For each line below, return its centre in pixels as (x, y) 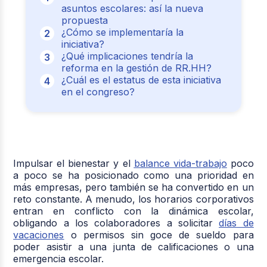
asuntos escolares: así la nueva (132, 8)
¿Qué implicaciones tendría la (127, 56)
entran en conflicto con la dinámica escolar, (133, 211)
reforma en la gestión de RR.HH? (136, 68)
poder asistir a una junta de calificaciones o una (133, 246)
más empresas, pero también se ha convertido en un (133, 187)
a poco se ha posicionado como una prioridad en (133, 175)
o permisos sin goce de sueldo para (159, 235)
